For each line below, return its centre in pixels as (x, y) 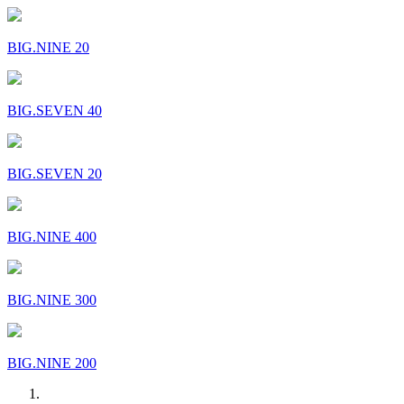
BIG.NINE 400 (52, 236)
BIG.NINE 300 (52, 299)
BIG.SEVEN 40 (55, 110)
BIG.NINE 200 (52, 363)
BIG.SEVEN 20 (55, 173)
